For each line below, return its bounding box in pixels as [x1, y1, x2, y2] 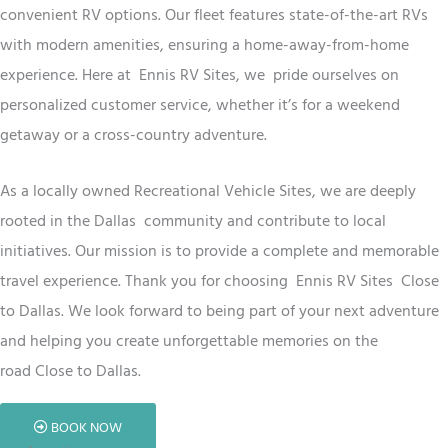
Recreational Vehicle [134, 177, 275, 204]
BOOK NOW [51, 417, 122, 439]
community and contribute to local [144, 207, 386, 234]
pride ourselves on [273, 61, 399, 88]
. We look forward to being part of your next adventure [61, 297, 439, 324]
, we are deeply [312, 177, 416, 204]
